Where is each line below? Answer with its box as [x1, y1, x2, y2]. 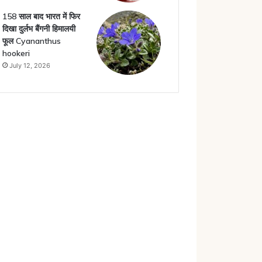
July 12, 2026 [9, 61, 50, 70]
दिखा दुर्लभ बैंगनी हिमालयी [2, 23, 75, 34]
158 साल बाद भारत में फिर [2, 11, 80, 22]
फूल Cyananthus [2, 36, 61, 46]
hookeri [2, 48, 30, 58]
